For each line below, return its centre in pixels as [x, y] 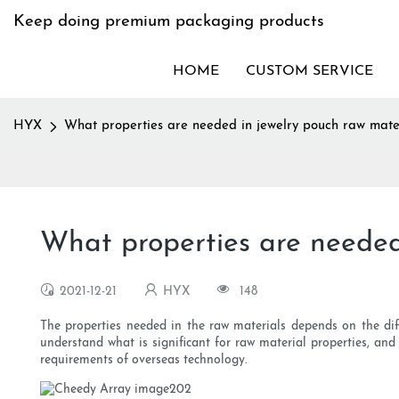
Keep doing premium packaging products [169, 22]
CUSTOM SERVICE [309, 71]
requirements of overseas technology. [143, 361]
